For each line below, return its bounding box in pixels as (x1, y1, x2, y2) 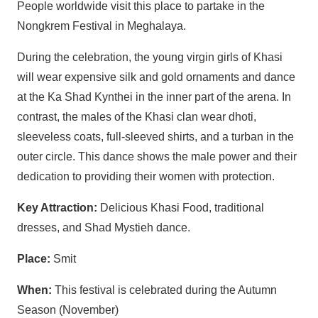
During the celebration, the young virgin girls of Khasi (17, 51, 283, 63)
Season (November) (17, 304, 119, 316)
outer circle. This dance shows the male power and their (17, 150, 297, 163)
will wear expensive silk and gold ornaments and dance (17, 71, 295, 83)
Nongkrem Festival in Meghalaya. (17, 20, 186, 32)
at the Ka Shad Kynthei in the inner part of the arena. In (17, 91, 291, 103)
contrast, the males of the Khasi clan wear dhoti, (17, 111, 256, 123)
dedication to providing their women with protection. (17, 170, 275, 182)
